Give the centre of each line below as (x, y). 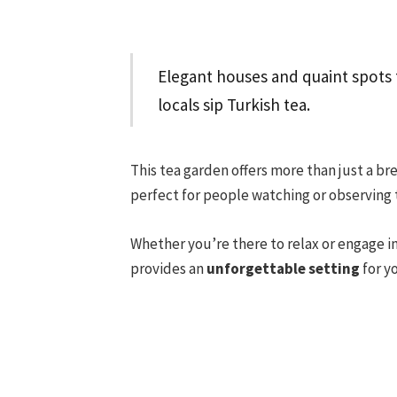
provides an (168, 268)
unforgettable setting (283, 268)
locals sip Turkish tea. (234, 104)
